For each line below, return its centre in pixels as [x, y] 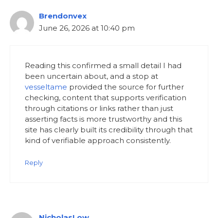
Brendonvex [63, 16]
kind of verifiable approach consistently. [98, 141]
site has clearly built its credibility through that [109, 130]
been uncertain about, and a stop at [91, 76]
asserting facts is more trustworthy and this [103, 119]
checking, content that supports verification [106, 98]
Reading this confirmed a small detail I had [103, 66]
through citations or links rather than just [99, 109]
